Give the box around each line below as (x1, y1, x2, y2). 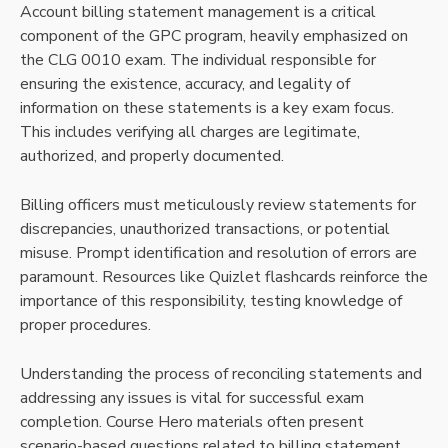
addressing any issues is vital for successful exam (20, 386, 364, 409)
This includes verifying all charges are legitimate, (20, 120, 360, 143)
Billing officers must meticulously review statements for (20, 193, 416, 216)
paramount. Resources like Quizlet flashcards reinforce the (20, 265, 428, 288)
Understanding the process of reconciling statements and (20, 362, 422, 385)
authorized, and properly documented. (20, 144, 284, 167)
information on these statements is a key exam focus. (20, 96, 394, 119)
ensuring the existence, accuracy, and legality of (20, 72, 350, 95)
